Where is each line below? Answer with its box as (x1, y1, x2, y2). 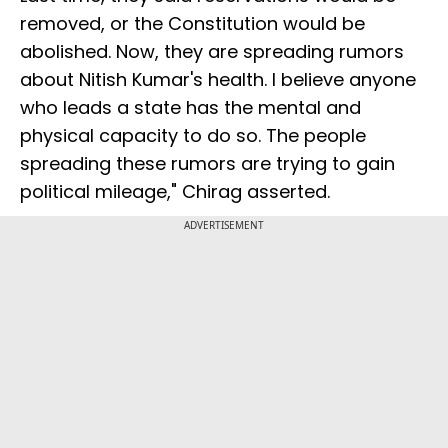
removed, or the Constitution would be (20, 11, 365, 37)
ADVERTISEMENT (184, 218, 264, 233)
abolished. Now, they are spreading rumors (20, 39, 404, 65)
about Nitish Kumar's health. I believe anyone (20, 67, 416, 93)
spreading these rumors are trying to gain (20, 151, 395, 177)
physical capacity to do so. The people (20, 123, 366, 149)
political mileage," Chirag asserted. (20, 179, 330, 205)
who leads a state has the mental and (20, 95, 361, 121)
